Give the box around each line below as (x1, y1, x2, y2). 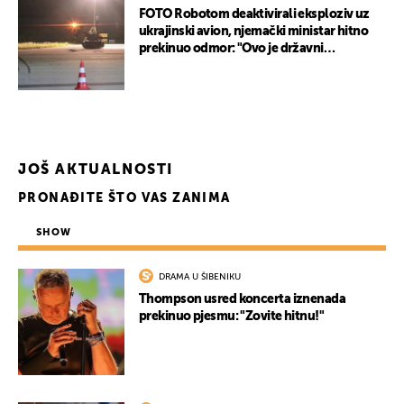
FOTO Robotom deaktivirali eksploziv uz (139, 8, 370, 22)
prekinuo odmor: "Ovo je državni (139, 42, 324, 56)
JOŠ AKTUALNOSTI (18, 163, 173, 179)
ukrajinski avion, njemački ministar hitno (139, 25, 369, 39)
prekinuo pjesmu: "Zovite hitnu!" (139, 310, 325, 324)
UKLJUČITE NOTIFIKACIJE (116, 249, 288, 262)
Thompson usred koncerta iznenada (139, 293, 346, 307)
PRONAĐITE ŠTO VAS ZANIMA (18, 192, 231, 206)
